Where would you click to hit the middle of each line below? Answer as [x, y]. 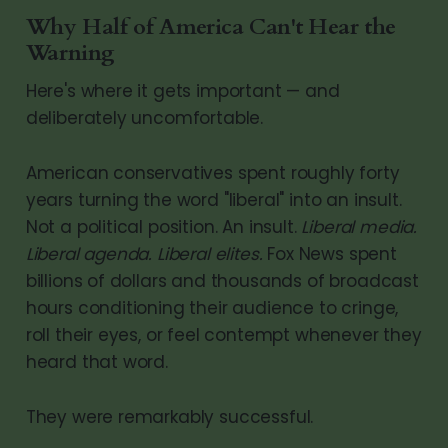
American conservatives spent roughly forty [212, 172]
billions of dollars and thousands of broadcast [222, 280]
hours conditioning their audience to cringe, [212, 307]
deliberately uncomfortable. [144, 117]
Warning [70, 52]
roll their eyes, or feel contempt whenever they [223, 334]
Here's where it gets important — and [182, 90]
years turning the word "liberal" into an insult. [213, 199]
